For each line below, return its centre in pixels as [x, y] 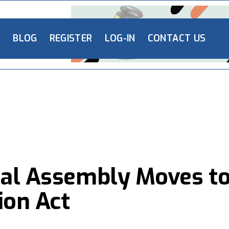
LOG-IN [120, 38]
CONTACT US [177, 38]
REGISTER [71, 38]
